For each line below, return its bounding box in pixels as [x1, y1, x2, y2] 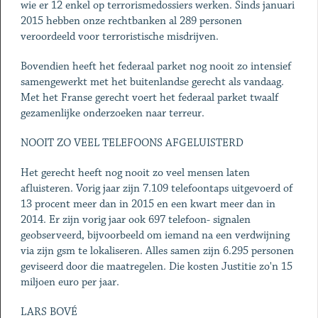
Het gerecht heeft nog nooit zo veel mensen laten [20, 166, 250, 180]
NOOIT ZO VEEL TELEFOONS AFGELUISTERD [20, 136, 243, 150]
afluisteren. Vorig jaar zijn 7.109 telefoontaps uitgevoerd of [20, 182, 292, 195]
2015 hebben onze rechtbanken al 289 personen [20, 14, 242, 28]
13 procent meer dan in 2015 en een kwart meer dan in [20, 197, 275, 211]
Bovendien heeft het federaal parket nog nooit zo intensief [20, 60, 291, 73]
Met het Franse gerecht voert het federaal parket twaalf [20, 91, 278, 104]
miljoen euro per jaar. [20, 275, 119, 289]
